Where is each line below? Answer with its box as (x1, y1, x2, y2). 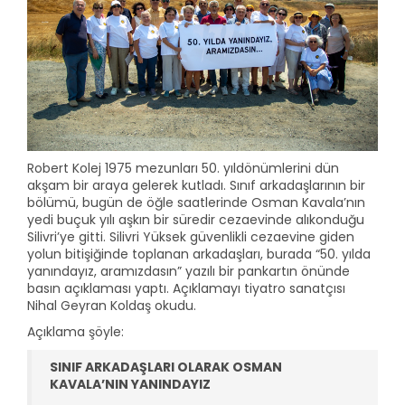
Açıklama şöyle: (27, 322, 124, 341)
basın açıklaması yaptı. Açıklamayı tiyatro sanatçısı (27, 278, 345, 297)
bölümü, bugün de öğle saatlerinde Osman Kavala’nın (27, 193, 365, 212)
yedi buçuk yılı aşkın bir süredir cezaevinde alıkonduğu (27, 210, 364, 229)
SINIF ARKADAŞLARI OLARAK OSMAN (50, 357, 282, 376)
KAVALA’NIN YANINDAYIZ (50, 374, 211, 393)
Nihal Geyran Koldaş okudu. (27, 296, 196, 315)
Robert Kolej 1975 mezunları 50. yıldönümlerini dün (27, 158, 339, 177)
